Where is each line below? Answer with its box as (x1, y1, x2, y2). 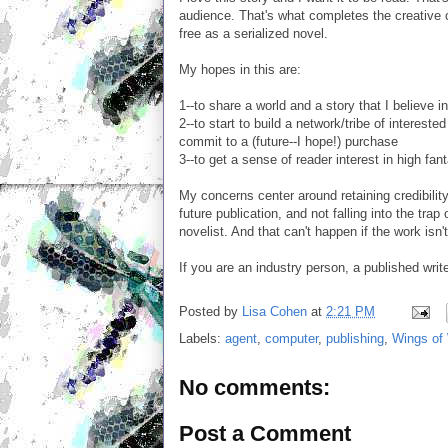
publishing (326, 331, 384, 346)
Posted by (179, 304, 242, 320)
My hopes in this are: (179, 62, 301, 77)
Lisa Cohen (242, 304, 307, 320)
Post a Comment (179, 420, 351, 446)
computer (265, 331, 318, 346)
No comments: (179, 375, 330, 400)
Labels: (179, 331, 225, 346)
